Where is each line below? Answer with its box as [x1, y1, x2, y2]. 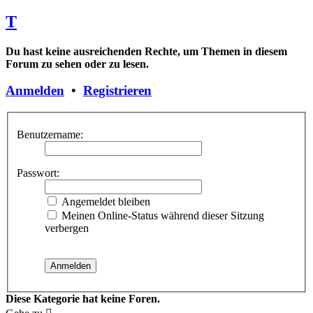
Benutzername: [17, 128, 83, 140]
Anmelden [6, 83, 64, 99]
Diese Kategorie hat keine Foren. [6, 292, 160, 305]
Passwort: [17, 166, 59, 179]
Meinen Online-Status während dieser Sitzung [59, 209, 264, 221]
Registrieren [83, 83, 152, 99]
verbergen [45, 221, 89, 234]
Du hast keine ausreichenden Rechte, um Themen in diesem [6, 45, 287, 57]
